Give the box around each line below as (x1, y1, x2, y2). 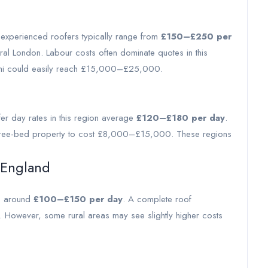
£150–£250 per (161, 30, 232, 43)
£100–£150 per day (33, 193, 123, 206)
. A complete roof (123, 193, 191, 206)
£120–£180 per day (136, 111, 225, 124)
